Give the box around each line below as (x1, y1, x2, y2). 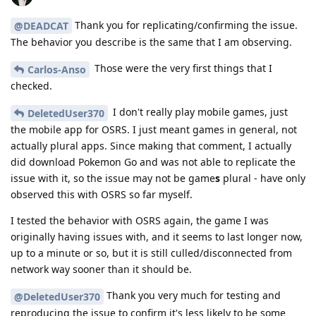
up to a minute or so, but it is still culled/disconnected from (11, 245, 292, 260)
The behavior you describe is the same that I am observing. (11, 35, 292, 49)
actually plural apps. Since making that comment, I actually (11, 138, 291, 152)
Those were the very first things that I (92, 61, 272, 75)
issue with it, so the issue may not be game (11, 171, 215, 185)
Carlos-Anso (28, 63, 86, 77)
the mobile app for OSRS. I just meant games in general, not (11, 122, 297, 136)
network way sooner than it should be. (11, 262, 192, 276)
